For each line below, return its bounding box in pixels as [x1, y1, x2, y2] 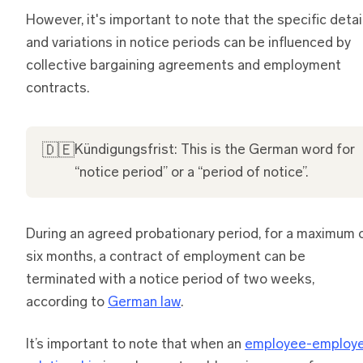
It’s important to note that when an [26, 337, 245, 352]
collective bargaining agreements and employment [26, 58, 341, 73]
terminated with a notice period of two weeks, [26, 272, 314, 287]
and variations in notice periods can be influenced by [26, 36, 351, 50]
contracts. [26, 81, 89, 96]
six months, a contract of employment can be [26, 250, 305, 264]
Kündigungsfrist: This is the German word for [75, 143, 355, 157]
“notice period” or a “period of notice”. [75, 165, 308, 180]
